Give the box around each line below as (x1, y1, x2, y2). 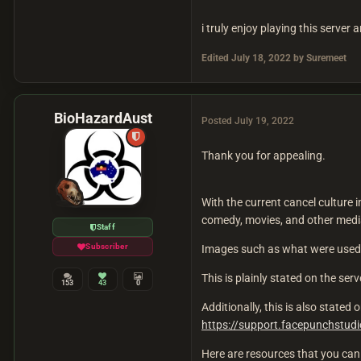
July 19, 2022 (234, 115, 294, 127)
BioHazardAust (53, 110, 152, 127)
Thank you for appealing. (201, 149, 330, 163)
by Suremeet (291, 52, 346, 64)
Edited (201, 52, 231, 64)
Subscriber (85, 242, 128, 251)
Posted (201, 115, 234, 127)
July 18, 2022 (231, 52, 291, 64)
